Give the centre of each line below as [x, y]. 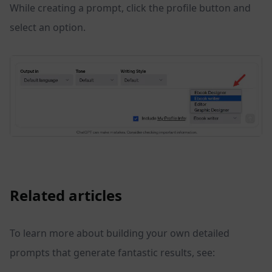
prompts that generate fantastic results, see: [112, 253]
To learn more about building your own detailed [120, 233]
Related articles [66, 195]
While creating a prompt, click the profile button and [130, 8]
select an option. [48, 28]
